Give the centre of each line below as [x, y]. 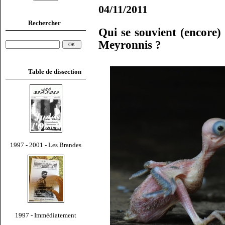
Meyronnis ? [130, 45]
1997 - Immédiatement [46, 215]
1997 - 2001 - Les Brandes [46, 145]
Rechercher [44, 23]
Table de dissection [55, 71]
